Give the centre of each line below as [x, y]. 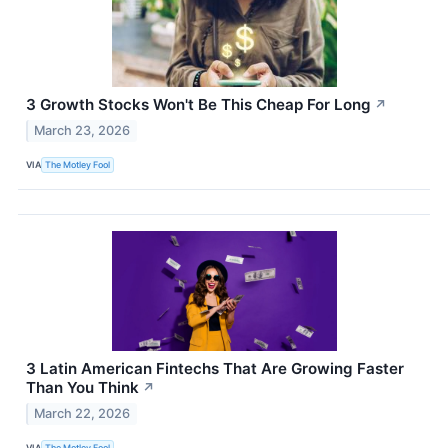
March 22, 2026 [82, 413]
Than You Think [82, 387]
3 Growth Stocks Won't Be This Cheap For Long [198, 105]
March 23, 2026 [82, 130]
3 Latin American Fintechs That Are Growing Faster [215, 368]
